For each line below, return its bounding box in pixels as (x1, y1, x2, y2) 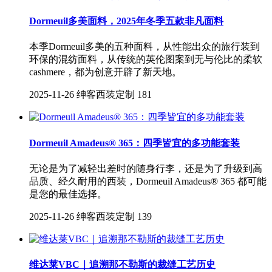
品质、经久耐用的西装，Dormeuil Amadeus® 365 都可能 (29, 175, 267, 186)
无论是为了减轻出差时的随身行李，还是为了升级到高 (29, 163, 262, 174)
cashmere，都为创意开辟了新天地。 (29, 67, 182, 78)
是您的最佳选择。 (29, 188, 107, 199)
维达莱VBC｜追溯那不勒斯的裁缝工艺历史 (29, 259, 216, 270)
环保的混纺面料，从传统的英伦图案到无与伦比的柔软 (29, 54, 262, 65)
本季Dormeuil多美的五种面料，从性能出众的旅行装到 (29, 41, 260, 52)
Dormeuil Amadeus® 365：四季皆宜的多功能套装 (29, 137, 240, 148)
